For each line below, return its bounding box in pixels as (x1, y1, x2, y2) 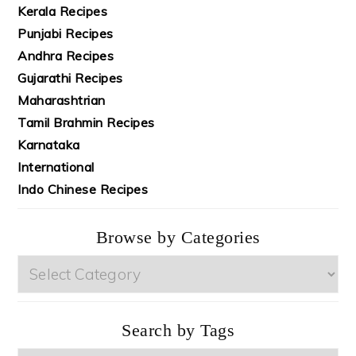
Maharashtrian (17, 91, 106, 108)
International (17, 158, 95, 175)
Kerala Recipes (17, 2, 108, 19)
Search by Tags (122, 319, 234, 340)
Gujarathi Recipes (17, 69, 123, 86)
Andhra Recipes (17, 47, 114, 64)
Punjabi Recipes (17, 25, 114, 41)
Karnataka (17, 136, 80, 153)
